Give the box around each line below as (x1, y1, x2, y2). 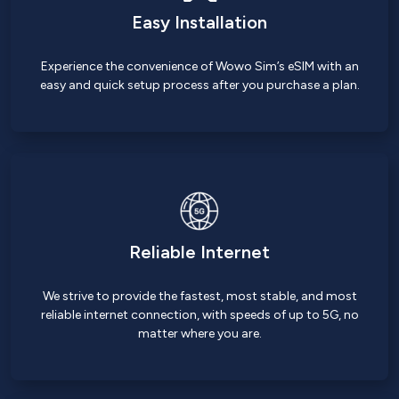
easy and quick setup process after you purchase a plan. (39, 77, 360, 93)
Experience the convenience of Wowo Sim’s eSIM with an (40, 59, 359, 74)
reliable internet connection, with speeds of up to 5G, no (40, 307, 359, 322)
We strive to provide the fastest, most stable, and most (42, 289, 357, 304)
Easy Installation (132, 12, 267, 33)
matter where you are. (137, 326, 262, 341)
